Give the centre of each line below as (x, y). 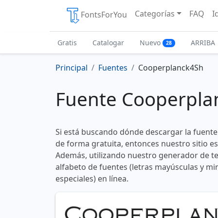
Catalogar (108, 43)
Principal (72, 68)
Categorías (155, 14)
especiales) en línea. (92, 179)
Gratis (67, 43)
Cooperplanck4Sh (171, 68)
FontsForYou (104, 15)
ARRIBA (203, 43)
